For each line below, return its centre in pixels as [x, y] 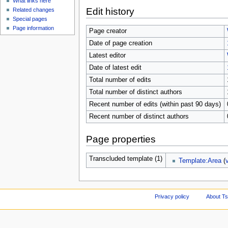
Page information [34, 28]
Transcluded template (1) [125, 159]
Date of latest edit [115, 67]
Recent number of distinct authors [139, 116]
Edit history [110, 11]
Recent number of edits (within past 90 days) [155, 104]
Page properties [121, 139]
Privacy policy [172, 196]
